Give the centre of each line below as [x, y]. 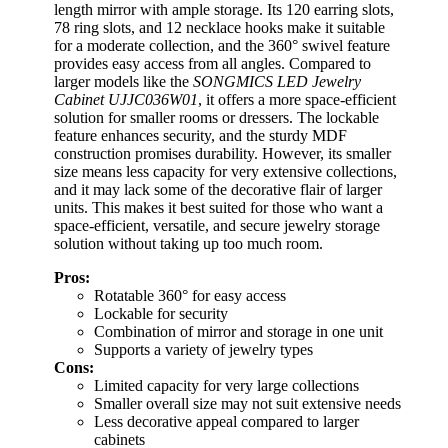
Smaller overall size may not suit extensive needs [247, 404]
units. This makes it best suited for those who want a [218, 208]
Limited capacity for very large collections [226, 386]
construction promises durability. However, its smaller [222, 154]
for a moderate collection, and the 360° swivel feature [222, 46]
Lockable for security [161, 314]
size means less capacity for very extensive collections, [225, 172]
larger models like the [123, 82]
